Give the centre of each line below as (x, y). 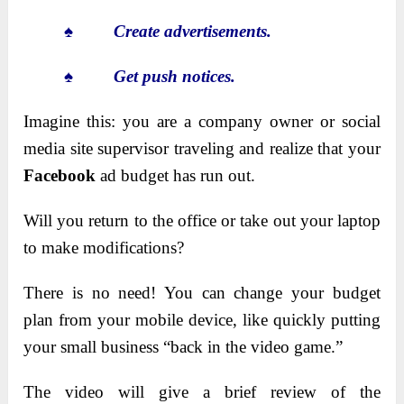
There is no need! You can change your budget (202, 293)
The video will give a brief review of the (202, 392)
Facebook (60, 176)
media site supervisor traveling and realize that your (202, 149)
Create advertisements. (193, 32)
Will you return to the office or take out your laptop (202, 221)
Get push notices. (175, 77)
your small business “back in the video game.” (184, 347)
